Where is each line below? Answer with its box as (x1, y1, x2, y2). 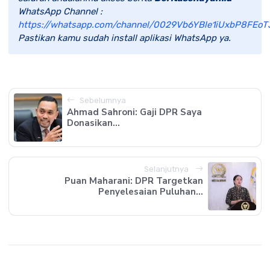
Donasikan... (67, 116, 120, 129)
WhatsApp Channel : (18, 5, 102, 17)
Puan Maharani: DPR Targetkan (64, 174, 203, 187)
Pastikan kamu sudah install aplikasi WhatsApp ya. (18, 32, 231, 43)
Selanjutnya (144, 164, 190, 174)
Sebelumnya (80, 95, 126, 105)
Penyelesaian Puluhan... (98, 185, 203, 198)
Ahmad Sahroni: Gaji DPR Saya (67, 105, 202, 118)
